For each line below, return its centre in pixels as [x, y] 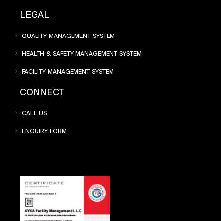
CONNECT [42, 92]
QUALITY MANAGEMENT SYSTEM [67, 36]
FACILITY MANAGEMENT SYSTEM [67, 72]
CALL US [33, 113]
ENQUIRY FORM [43, 131]
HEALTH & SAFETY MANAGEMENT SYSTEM [81, 54]
